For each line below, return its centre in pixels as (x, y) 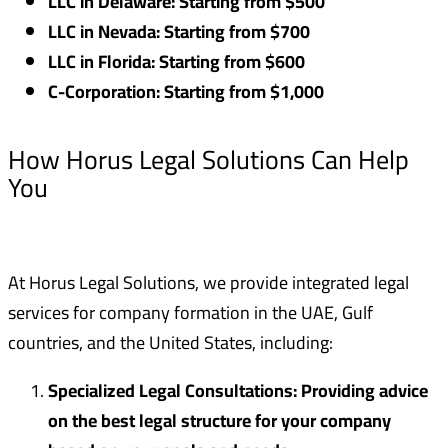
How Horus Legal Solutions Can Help (208, 160)
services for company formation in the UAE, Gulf (190, 313)
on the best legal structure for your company (219, 421)
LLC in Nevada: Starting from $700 (179, 32)
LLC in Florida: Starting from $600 (176, 62)
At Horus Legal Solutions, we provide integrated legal (208, 283)
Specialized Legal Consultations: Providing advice (238, 391)
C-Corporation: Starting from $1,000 (186, 92)
